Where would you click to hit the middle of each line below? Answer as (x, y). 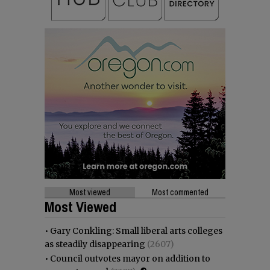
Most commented (180, 192)
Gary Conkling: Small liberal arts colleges (136, 231)
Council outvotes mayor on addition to (130, 258)
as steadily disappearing (95, 244)
